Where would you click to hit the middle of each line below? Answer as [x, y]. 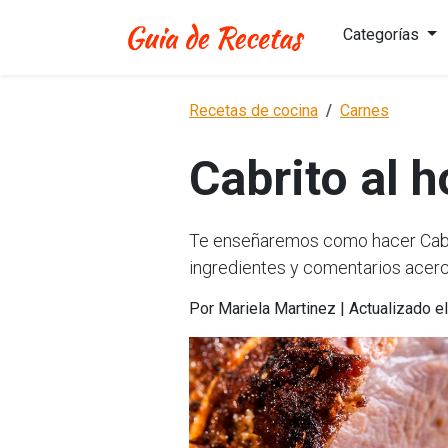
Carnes [364, 110]
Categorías [383, 34]
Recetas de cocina [253, 110]
